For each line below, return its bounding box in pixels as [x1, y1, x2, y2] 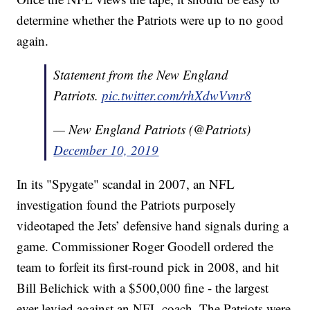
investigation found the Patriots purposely [17, 196, 237, 214]
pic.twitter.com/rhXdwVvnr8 [102, 86, 252, 104]
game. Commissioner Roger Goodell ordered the [17, 237, 274, 255]
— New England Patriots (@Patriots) [53, 120, 251, 138]
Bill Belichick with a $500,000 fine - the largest [17, 279, 269, 297]
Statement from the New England [53, 66, 229, 84]
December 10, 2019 [53, 141, 159, 159]
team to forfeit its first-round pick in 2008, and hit [17, 258, 280, 276]
